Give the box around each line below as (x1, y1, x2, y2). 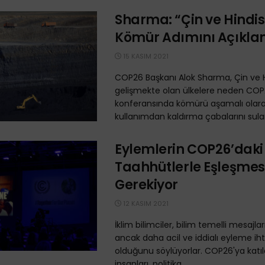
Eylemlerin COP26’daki (115, 140, 263, 159)
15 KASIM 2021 (121, 51, 169, 61)
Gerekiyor (115, 176, 179, 194)
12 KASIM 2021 (121, 199, 169, 208)
